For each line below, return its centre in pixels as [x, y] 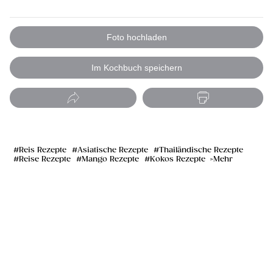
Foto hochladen [136, 37]
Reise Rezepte [45, 160]
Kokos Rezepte [178, 160]
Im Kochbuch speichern [136, 68]
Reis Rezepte [43, 151]
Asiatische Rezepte [113, 151]
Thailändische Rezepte [201, 151]
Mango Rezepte [110, 160]
